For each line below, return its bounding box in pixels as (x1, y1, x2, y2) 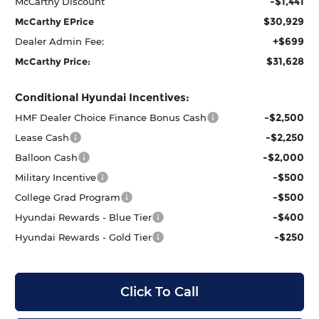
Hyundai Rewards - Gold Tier (15, 231, 152, 243)
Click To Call (120, 283, 199, 300)
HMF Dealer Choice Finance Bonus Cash (15, 111, 207, 123)
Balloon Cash (15, 151, 78, 163)
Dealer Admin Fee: (15, 35, 105, 47)
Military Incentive (15, 171, 97, 183)
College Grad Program (15, 191, 121, 203)
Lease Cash (15, 131, 70, 143)
